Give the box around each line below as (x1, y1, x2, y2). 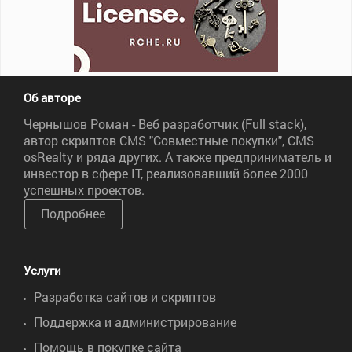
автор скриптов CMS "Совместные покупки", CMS (24, 132, 314, 149)
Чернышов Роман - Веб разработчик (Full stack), (24, 115, 306, 133)
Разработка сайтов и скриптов (34, 288, 216, 306)
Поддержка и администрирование (34, 313, 236, 331)
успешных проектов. (24, 181, 145, 199)
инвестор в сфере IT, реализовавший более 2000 (24, 165, 308, 182)
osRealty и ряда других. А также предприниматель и (24, 148, 332, 166)
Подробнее (41, 205, 105, 222)
